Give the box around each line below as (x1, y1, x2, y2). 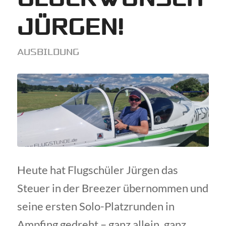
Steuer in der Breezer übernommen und (17, 181, 208, 195)
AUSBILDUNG (17, 46, 79, 58)
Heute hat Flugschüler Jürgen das (17, 163, 178, 177)
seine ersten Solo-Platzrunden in (17, 199, 175, 213)
